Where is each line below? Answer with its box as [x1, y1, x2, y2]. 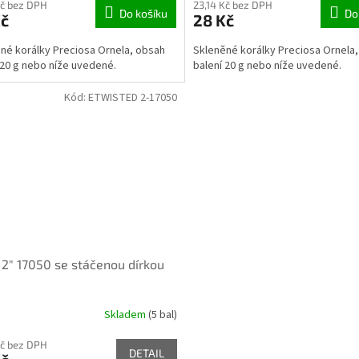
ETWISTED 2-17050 [87, 89, 177, 106]
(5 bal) [147, 306, 177, 323]
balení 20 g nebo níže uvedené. [192, 57, 341, 74]
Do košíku [119, 6, 167, 20]
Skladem [103, 306, 148, 323]
